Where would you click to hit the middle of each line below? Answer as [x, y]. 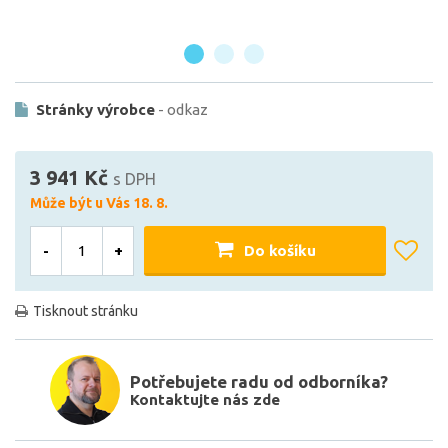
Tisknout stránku [85, 310]
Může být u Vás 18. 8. [99, 202]
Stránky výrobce [95, 109]
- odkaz [183, 109]
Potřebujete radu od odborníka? [259, 381]
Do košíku [279, 251]
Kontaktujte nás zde [205, 399]
